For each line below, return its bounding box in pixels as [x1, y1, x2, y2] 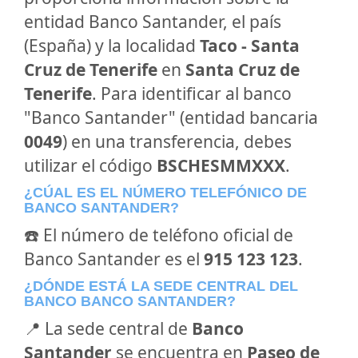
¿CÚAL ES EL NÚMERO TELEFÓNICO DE [24, 185, 307, 201]
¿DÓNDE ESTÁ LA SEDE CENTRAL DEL [24, 278, 298, 294]
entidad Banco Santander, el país [24, 10, 281, 33]
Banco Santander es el [24, 248, 204, 270]
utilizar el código [24, 154, 157, 177]
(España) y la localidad [24, 34, 200, 57]
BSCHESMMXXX [157, 154, 285, 177]
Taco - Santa [200, 34, 300, 57]
